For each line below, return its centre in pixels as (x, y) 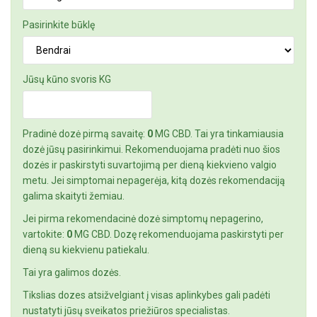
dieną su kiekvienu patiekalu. (86, 250)
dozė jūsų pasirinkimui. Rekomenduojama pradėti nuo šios (151, 150)
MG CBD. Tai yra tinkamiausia (218, 134)
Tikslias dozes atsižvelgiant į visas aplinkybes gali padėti (146, 295)
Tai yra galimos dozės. (72, 273)
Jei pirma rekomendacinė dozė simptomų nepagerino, (143, 219)
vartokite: (45, 235)
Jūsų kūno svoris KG (67, 80)
